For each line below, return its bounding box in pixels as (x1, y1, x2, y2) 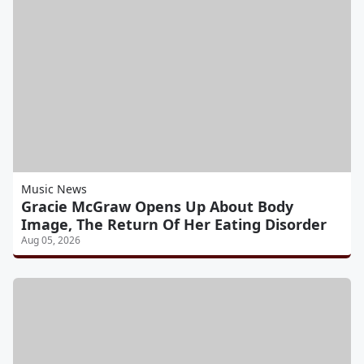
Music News (21, 181, 87, 197)
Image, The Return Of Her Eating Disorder (21, 214, 327, 234)
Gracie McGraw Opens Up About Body (21, 197, 293, 216)
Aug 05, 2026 (21, 233, 80, 247)
